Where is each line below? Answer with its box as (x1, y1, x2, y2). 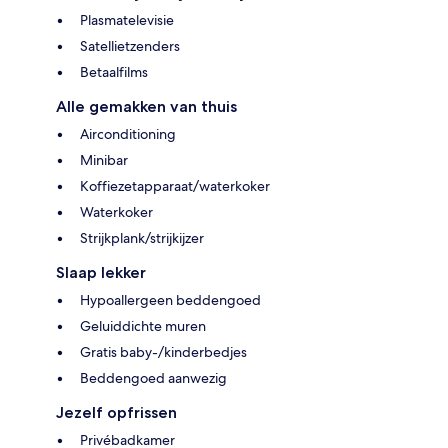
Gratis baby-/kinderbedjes (80, 342, 247, 361)
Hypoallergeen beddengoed (80, 290, 261, 309)
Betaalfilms (80, 62, 148, 81)
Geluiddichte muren (80, 316, 206, 335)
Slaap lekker (56, 262, 146, 282)
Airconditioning (80, 124, 176, 143)
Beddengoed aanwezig (80, 368, 227, 387)
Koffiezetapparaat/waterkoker (80, 176, 270, 195)
